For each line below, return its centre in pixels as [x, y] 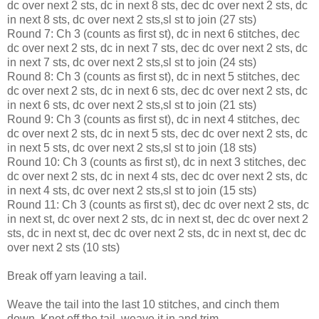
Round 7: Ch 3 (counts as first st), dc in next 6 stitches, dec [153, 34]
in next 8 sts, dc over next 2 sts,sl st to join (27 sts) [132, 20]
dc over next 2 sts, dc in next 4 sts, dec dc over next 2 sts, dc [157, 177]
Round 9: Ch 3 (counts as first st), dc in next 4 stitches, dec [153, 120]
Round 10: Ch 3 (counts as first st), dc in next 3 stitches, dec [157, 162]
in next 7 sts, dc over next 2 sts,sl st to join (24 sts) [132, 63]
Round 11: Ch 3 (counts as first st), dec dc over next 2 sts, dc [158, 205]
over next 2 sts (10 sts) [63, 248]
